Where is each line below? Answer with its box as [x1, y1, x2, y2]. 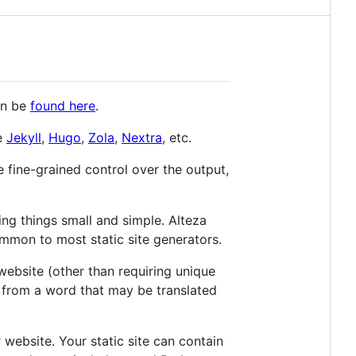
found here [30, 97, 95, 114]
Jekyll [6, 129, 41, 145]
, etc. [162, 129, 192, 145]
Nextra [122, 129, 162, 145]
